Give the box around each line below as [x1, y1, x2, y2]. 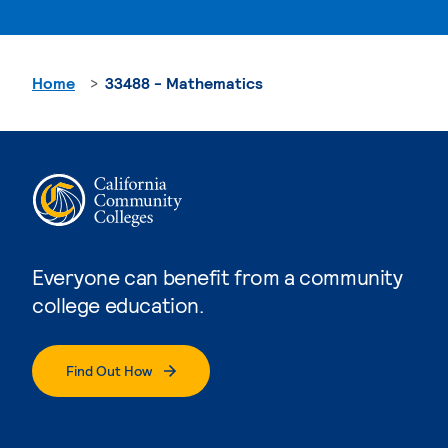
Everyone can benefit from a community [32, 263, 403, 289]
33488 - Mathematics [105, 72, 263, 92]
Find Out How [66, 361, 152, 379]
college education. [32, 291, 204, 317]
